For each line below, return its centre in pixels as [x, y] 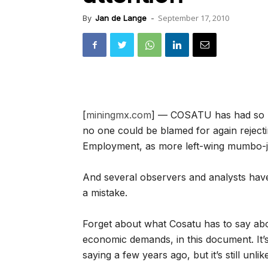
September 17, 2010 [194, 18]
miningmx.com [119, 115]
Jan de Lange [121, 18]
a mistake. [105, 193]
